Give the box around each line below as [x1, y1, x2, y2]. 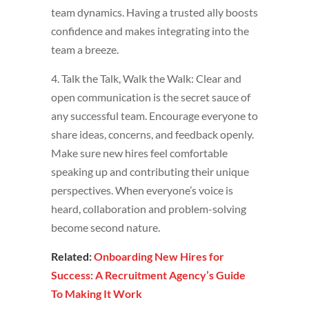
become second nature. [51, 221, 162, 235]
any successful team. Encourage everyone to [51, 109, 258, 123]
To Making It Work [51, 287, 142, 301]
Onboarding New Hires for [94, 250, 224, 263]
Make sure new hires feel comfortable [51, 146, 228, 160]
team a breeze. [51, 43, 121, 57]
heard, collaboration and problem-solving [51, 202, 246, 216]
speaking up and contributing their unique [51, 165, 249, 179]
